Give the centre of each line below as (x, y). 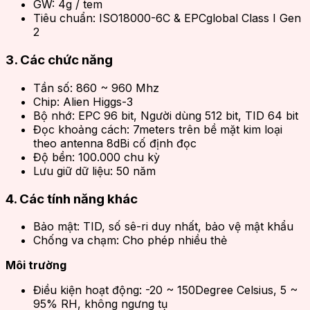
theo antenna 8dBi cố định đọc (115, 143)
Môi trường (36, 265)
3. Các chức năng (61, 60)
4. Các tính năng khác (72, 199)
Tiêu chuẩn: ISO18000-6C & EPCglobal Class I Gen (167, 18)
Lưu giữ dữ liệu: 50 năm (94, 171)
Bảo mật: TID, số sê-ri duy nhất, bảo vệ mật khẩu (163, 227)
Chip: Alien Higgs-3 (83, 101)
